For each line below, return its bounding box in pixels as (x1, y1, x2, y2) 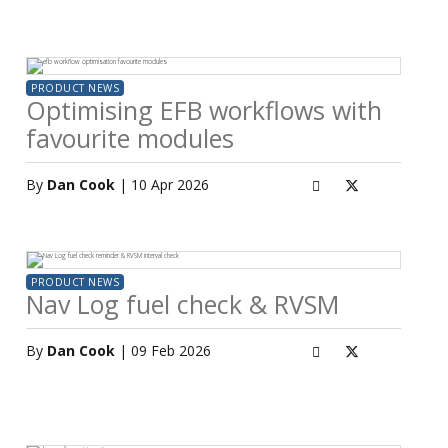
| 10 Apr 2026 (115, 175, 209, 194)
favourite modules (26, 121, 234, 155)
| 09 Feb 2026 (115, 341, 211, 360)
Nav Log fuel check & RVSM (26, 287, 339, 321)
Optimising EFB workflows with (26, 93, 382, 127)
